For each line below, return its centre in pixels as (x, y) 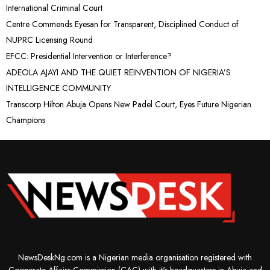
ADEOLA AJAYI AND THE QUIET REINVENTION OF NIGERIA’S (118, 72)
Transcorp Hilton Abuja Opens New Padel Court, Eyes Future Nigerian (129, 104)
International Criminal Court (54, 8)
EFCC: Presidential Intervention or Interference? (89, 56)
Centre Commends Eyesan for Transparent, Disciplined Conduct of (122, 24)
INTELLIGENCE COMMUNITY (58, 88)
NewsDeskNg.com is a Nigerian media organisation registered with (135, 257)
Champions (26, 120)
